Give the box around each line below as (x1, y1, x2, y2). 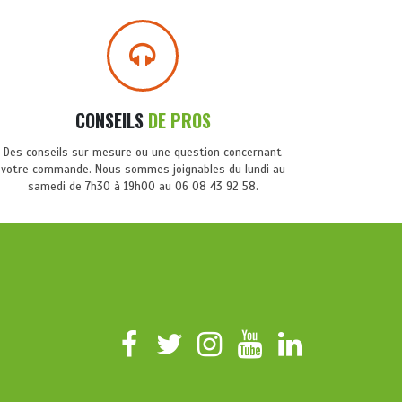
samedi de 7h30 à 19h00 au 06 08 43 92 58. (27, 179, 258, 194)
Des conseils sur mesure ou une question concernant (4, 145, 283, 160)
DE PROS (147, 107, 211, 134)
